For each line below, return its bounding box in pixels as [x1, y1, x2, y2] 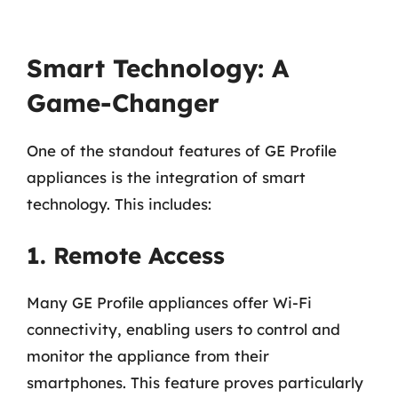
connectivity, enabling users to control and [27, 320, 340, 338]
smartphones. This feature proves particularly [27, 373, 363, 392]
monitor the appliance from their [27, 346, 269, 365]
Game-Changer [27, 86, 219, 118]
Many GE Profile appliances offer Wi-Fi [27, 293, 312, 312]
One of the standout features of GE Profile [27, 140, 337, 160]
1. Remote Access [27, 241, 225, 270]
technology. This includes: [27, 194, 211, 213]
